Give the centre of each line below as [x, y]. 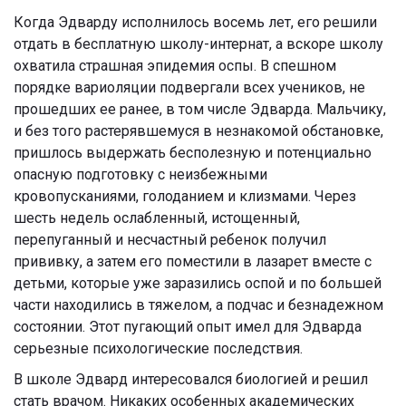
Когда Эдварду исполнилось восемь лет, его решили [195, 23]
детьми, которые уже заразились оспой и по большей [198, 284]
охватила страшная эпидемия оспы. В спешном [175, 66]
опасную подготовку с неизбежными [140, 175]
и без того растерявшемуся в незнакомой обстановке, [198, 131]
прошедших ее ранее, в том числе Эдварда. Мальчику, [200, 110]
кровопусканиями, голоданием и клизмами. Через [185, 197]
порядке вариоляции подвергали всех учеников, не [189, 88]
